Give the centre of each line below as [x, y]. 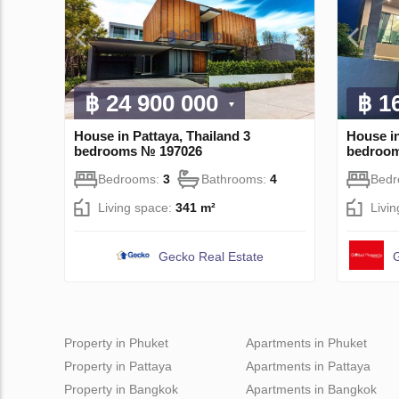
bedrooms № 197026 [138, 151]
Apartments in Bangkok [311, 389]
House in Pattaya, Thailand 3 [162, 135]
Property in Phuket [116, 342]
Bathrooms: [236, 179]
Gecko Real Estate [212, 256]
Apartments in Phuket [306, 342]
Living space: [137, 207]
